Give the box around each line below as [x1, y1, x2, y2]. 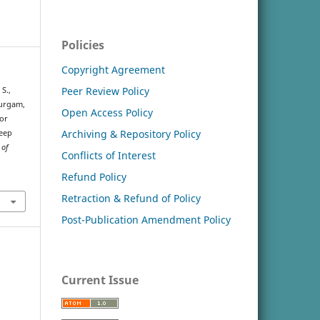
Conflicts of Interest [61, 148, 156, 162]
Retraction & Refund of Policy [61, 191, 201, 205]
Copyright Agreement [61, 62, 165, 76]
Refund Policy [61, 169, 126, 184]
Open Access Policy [61, 105, 153, 119]
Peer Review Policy [61, 84, 149, 98]
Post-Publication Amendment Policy [61, 212, 231, 226]
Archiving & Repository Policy [61, 126, 201, 141]
